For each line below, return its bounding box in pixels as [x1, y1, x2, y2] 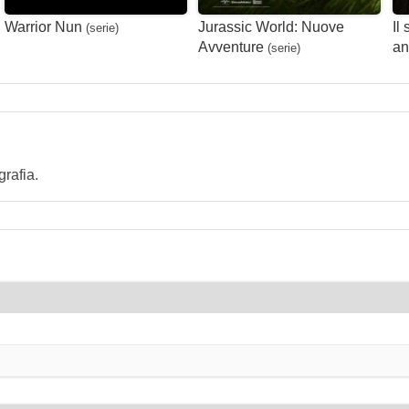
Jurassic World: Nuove [198, 18, 345, 35]
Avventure [198, 38, 265, 55]
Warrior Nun [4, 18, 82, 35]
